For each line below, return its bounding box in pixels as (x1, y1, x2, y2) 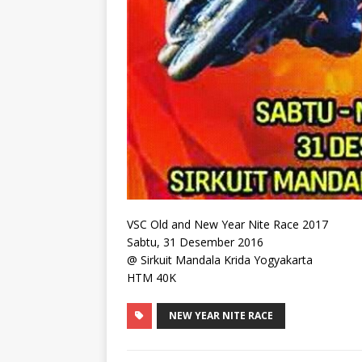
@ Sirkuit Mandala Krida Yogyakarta (127, 252, 313, 268)
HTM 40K (127, 270, 176, 286)
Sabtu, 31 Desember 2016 (127, 234, 263, 250)
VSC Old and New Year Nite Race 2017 (127, 217, 328, 233)
